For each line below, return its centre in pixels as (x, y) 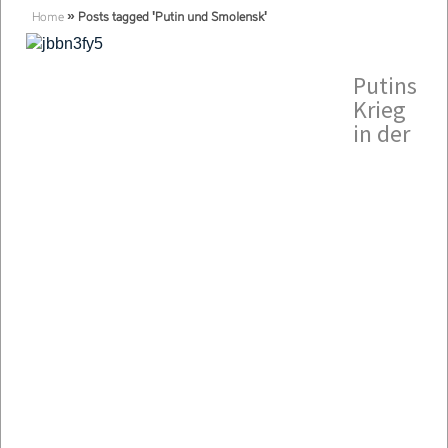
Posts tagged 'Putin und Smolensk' (172, 18)
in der (381, 133)
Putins (385, 85)
